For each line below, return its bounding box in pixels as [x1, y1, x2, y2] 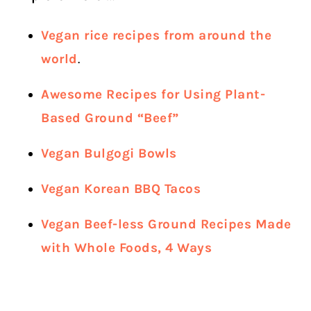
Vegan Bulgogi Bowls [41, 146, 177, 162]
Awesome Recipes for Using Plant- [41, 87, 266, 103]
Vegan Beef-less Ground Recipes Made [41, 217, 292, 233]
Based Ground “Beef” [41, 110, 179, 126]
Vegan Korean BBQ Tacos [41, 181, 201, 197]
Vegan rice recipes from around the [41, 28, 272, 44]
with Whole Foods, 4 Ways [41, 240, 212, 256]
